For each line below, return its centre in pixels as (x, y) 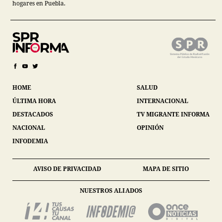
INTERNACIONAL (163, 101)
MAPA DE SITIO (166, 169)
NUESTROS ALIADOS (111, 191)
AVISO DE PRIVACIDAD (67, 169)
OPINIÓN (150, 128)
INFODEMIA (30, 141)
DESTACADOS (33, 114)
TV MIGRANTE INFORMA (173, 114)
